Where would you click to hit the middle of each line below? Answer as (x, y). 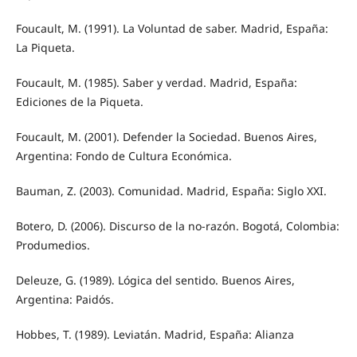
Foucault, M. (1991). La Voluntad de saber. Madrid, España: (172, 29)
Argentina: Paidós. (65, 300)
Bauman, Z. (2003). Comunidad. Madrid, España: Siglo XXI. (171, 191)
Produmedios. (53, 245)
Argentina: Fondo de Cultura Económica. (124, 156)
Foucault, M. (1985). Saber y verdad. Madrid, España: (156, 83)
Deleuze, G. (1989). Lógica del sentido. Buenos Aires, (155, 280)
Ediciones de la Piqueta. (79, 102)
